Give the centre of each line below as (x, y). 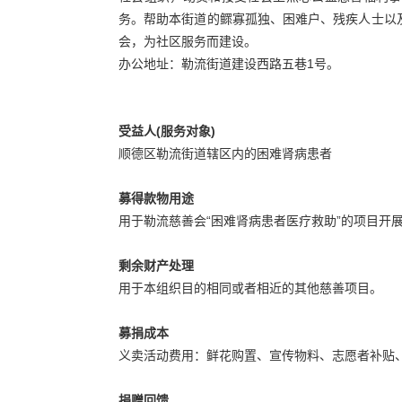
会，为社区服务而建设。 (188, 41)
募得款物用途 (156, 198)
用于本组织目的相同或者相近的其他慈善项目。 (250, 288)
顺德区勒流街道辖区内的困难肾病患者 (225, 153)
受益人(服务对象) (167, 131)
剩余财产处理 (156, 265)
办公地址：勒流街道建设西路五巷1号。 (229, 63)
